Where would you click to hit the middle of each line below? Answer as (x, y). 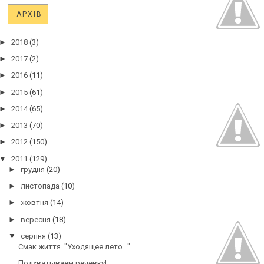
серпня (33, 236)
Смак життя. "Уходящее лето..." (74, 247)
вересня (35, 219)
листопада (40, 186)
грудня (32, 169)
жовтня (34, 203)
